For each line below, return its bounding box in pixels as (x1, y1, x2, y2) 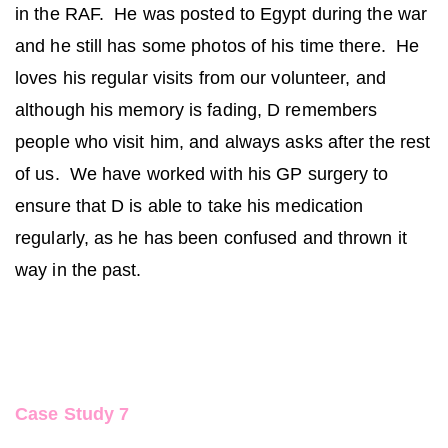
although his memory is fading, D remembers (15, 99, 378, 120)
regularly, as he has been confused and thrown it (15, 227, 407, 248)
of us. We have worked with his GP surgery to (15, 163, 389, 184)
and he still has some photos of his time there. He (15, 35, 420, 56)
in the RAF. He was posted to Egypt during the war (15, 3, 428, 24)
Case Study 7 (15, 403, 130, 424)
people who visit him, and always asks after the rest (15, 131, 431, 152)
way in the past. (15, 259, 142, 280)
